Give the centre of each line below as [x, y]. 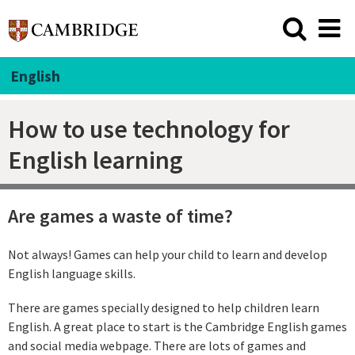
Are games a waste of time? [120, 216]
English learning [95, 160]
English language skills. [73, 273]
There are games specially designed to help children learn [164, 308]
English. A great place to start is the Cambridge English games [177, 327]
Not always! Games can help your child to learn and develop [168, 254]
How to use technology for [149, 129]
